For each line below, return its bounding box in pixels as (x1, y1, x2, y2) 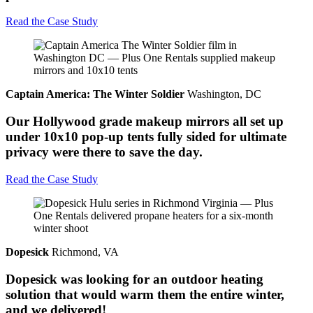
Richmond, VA (49, 245, 119, 258)
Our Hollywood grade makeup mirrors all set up (6, 114, 284, 129)
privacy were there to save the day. (6, 145, 203, 160)
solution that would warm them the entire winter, (6, 286, 284, 302)
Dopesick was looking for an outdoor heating (6, 271, 263, 286)
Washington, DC (184, 88, 261, 101)
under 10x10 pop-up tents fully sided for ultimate (6, 129, 286, 145)
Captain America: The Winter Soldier (6, 88, 184, 101)
